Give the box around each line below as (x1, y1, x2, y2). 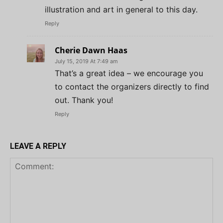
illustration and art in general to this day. (45, 4, 198, 14)
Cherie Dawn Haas (55, 44, 127, 56)
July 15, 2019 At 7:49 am (55, 57, 118, 65)
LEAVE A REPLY (10, 141, 66, 151)
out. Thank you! (55, 95, 113, 105)
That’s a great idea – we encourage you (55, 68, 203, 78)
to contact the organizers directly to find (55, 81, 209, 92)
